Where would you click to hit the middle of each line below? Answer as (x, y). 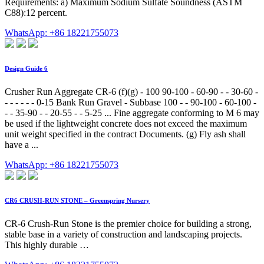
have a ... (22, 145)
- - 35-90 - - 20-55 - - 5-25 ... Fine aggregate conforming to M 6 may (132, 113)
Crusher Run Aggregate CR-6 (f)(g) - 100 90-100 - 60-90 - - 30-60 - (131, 92)
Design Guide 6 (26, 69)
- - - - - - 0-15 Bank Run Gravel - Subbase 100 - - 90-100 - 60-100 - (131, 103)
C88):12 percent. (36, 13)
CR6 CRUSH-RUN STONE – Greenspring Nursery (77, 200)
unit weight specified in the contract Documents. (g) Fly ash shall (125, 134)
